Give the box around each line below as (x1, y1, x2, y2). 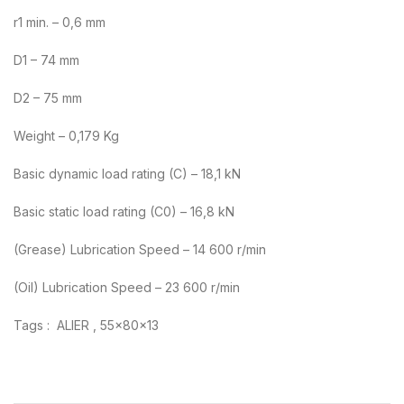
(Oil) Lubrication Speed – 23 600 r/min (14, 279, 240, 295)
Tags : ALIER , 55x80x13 (14, 317, 159, 333)
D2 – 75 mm (14, 89, 82, 106)
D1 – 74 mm (14, 51, 79, 68)
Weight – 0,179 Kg (14, 127, 119, 143)
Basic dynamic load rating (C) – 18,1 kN (14, 165, 241, 181)
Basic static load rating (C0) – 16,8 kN (14, 203, 234, 219)
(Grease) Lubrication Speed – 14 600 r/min (14, 241, 266, 257)
